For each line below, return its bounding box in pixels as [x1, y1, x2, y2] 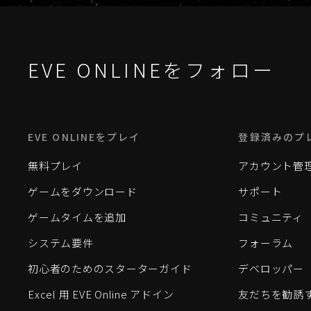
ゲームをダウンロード [28, 184, 137, 199]
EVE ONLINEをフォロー [28, 56, 275, 83]
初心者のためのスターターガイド [28, 261, 192, 276]
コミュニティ [238, 210, 303, 224]
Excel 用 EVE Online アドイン [28, 287, 174, 301]
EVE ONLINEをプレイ [28, 130, 141, 144]
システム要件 [28, 235, 94, 250]
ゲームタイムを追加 [28, 210, 126, 224]
